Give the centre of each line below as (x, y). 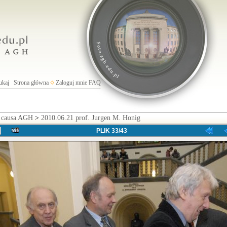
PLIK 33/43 (112, 131)
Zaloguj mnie (71, 83)
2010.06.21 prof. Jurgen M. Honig (90, 118)
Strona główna (31, 83)
